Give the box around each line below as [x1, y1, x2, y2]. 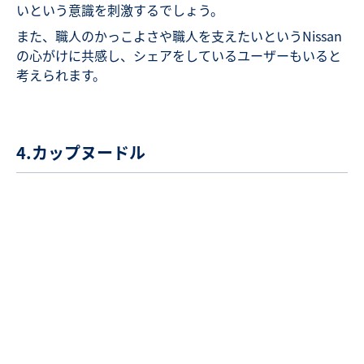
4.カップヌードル [16, 141, 145, 165]
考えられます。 [16, 65, 106, 85]
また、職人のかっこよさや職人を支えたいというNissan [16, 26, 342, 46]
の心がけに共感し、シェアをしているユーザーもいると [16, 45, 341, 66]
